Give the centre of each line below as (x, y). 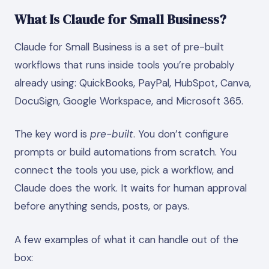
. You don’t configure (181, 134)
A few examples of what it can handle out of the (126, 239)
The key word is (52, 134)
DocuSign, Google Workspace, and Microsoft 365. (129, 101)
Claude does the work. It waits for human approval (131, 188)
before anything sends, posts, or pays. (102, 206)
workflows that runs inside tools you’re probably (124, 65)
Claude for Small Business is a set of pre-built (119, 47)
